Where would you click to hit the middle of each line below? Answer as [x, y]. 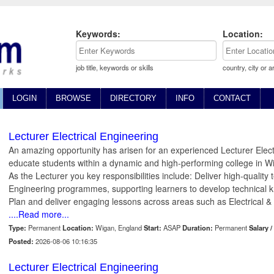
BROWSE [73, 98]
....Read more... [39, 214]
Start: [153, 228]
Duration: [198, 228]
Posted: [21, 241]
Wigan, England [119, 228]
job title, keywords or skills [115, 67]
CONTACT [232, 98]
